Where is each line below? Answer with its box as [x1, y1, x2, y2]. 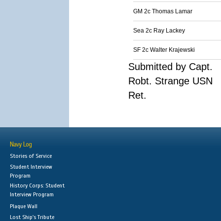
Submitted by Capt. [128, 61, 213, 72]
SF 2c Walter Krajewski [133, 46, 195, 53]
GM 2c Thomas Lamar [133, 8, 192, 15]
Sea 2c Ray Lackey [133, 27, 185, 34]
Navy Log [10, 141, 32, 148]
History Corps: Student [10, 182, 65, 189]
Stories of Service [10, 152, 52, 159]
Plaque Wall [10, 203, 37, 210]
